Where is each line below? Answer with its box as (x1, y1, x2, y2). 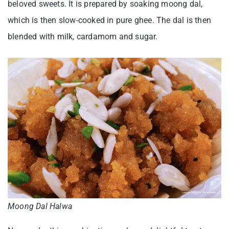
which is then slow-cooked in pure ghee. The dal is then (8, 15, 212, 25)
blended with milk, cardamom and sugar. (8, 31, 158, 41)
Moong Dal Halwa (8, 201, 72, 212)
